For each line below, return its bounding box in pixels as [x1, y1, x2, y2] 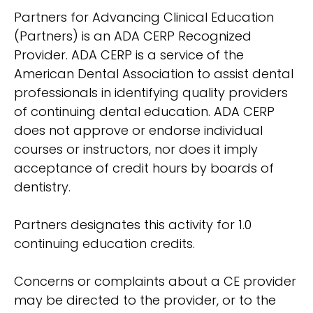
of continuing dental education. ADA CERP [14, 103, 275, 121]
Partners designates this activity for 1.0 [14, 216, 252, 234]
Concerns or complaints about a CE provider [14, 272, 296, 291]
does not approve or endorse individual [14, 122, 263, 140]
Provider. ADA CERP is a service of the [14, 46, 244, 64]
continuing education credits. [14, 235, 195, 253]
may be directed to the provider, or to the [14, 291, 276, 310]
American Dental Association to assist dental [14, 65, 293, 83]
